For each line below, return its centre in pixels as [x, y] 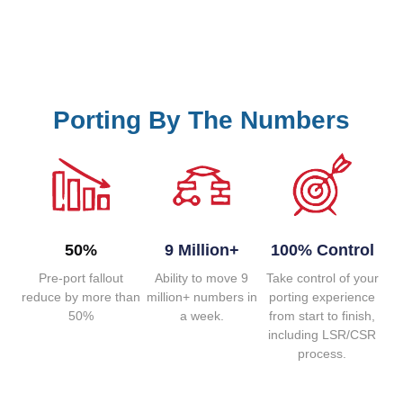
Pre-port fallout [81, 278]
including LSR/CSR [322, 334]
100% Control [322, 250]
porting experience [322, 296]
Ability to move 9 [201, 278]
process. [322, 353]
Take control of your [322, 278]
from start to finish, [322, 315]
